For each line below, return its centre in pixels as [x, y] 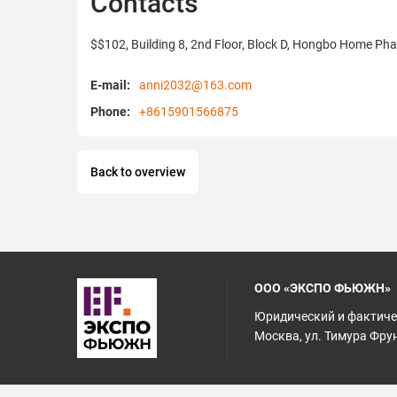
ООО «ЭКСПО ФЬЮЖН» [323, 288]
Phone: [110, 112]
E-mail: [110, 86]
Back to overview [138, 172]
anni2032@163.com [195, 86]
